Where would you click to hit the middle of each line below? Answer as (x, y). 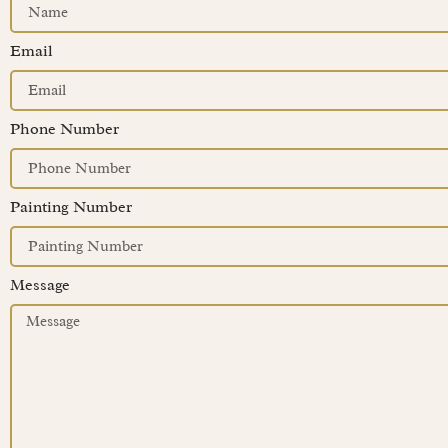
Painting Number (71, 207)
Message (40, 285)
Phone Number (64, 129)
